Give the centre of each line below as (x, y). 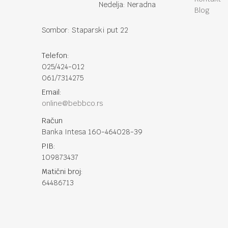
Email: (52, 92)
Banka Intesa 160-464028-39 (92, 132)
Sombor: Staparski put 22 (85, 30)
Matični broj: (62, 172)
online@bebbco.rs (73, 103)
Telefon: (55, 55)
